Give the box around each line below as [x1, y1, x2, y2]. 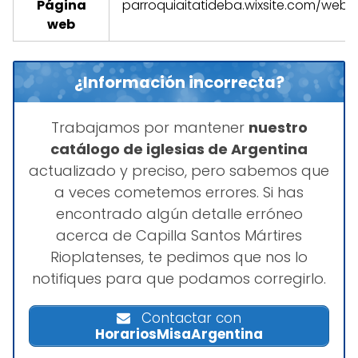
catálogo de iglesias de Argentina [50, 138, 308, 159]
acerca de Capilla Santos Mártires [56, 225, 302, 245]
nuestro [248, 117, 308, 137]
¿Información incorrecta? [74, 70, 284, 93]
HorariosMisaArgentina [95, 324, 263, 344]
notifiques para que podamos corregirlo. [32, 268, 326, 288]
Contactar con [137, 308, 241, 328]
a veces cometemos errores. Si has [54, 181, 304, 202]
